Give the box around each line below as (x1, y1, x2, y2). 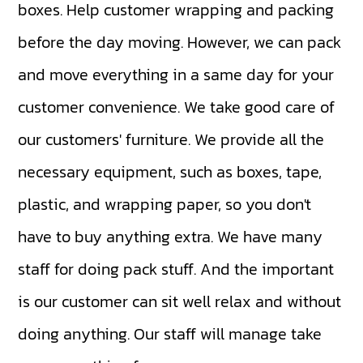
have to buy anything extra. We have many (18, 224, 323, 250)
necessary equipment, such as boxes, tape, (18, 160, 322, 185)
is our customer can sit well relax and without (18, 289, 342, 314)
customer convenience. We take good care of (18, 95, 335, 120)
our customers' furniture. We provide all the (18, 127, 325, 152)
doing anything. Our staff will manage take (18, 322, 322, 347)
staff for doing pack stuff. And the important (18, 257, 335, 282)
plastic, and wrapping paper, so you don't (18, 192, 312, 217)
